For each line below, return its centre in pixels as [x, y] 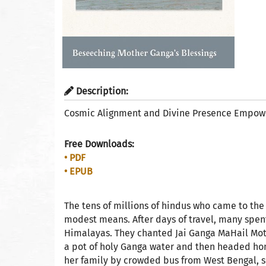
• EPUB [78, 171]
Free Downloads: [99, 144]
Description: [101, 91]
